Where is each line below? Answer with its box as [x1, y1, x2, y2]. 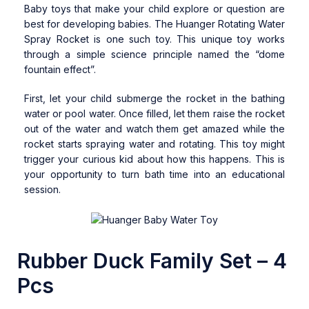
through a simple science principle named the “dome [24, 48, 285, 61]
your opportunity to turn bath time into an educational [24, 168, 285, 181]
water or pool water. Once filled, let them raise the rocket [24, 108, 285, 120]
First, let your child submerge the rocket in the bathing [24, 92, 285, 105]
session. [24, 183, 61, 196]
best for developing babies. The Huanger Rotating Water [24, 18, 285, 30]
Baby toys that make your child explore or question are [24, 3, 285, 15]
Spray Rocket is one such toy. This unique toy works [24, 33, 285, 46]
